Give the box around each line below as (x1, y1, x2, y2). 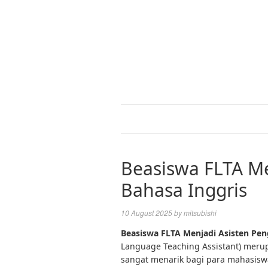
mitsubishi (184, 208, 217, 218)
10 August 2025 (121, 208, 172, 218)
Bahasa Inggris (121, 178, 247, 202)
